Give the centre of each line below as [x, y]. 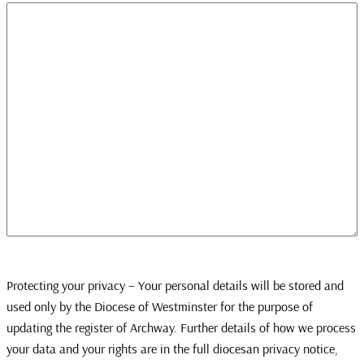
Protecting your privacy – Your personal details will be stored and [175, 285]
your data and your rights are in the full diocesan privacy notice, [172, 348]
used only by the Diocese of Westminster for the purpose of [160, 306]
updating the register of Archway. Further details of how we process [181, 327]
